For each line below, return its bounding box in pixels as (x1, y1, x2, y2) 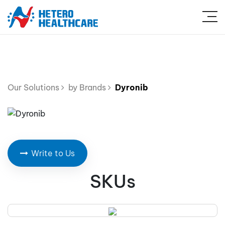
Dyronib (113, 82, 148, 92)
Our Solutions (8, 82, 61, 92)
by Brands (64, 82, 108, 92)
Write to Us (31, 148, 75, 158)
